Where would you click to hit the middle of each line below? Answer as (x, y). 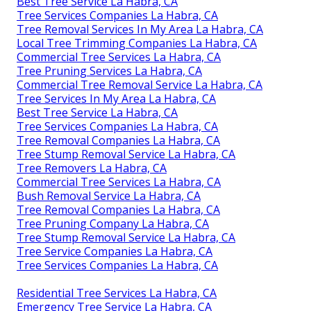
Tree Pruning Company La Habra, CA (113, 224)
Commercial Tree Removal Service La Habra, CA (140, 85)
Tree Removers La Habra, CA (92, 168)
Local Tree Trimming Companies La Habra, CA (137, 43)
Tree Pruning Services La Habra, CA (109, 71)
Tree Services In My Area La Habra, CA (116, 99)
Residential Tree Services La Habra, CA (117, 293)
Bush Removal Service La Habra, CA (109, 196)
